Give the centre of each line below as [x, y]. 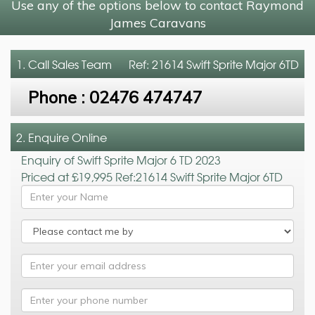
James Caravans [157, 22]
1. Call [34, 64]
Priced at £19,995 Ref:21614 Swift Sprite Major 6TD [152, 176]
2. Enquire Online [62, 137]
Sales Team [82, 64]
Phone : [59, 97]
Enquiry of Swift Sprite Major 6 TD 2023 [121, 159]
